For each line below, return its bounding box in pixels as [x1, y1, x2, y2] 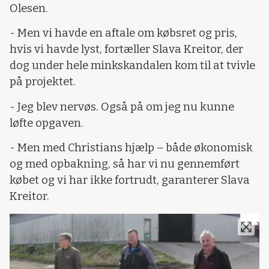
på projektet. [10, 75, 76, 89]
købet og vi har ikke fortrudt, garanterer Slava [10, 174, 250, 187]
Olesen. [10, 1, 48, 15]
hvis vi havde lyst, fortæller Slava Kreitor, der [10, 43, 243, 56]
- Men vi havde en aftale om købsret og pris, [10, 26, 237, 40]
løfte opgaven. [10, 116, 83, 130]
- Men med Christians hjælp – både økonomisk [10, 141, 253, 155]
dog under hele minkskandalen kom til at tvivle [10, 59, 255, 73]
